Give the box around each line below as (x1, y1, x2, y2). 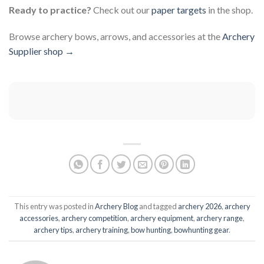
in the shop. (206, 4, 253, 15)
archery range (196, 213, 243, 223)
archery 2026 (177, 201, 222, 211)
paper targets (151, 4, 206, 15)
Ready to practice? (9, 4, 91, 15)
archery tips (34, 225, 72, 235)
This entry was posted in (14, 201, 95, 211)
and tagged (137, 201, 178, 211)
